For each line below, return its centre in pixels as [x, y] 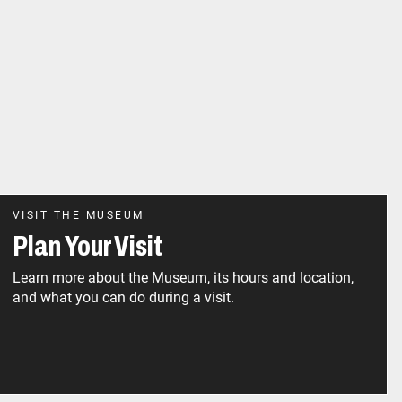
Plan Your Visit [87, 246]
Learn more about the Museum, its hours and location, [183, 277]
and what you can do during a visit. [123, 297]
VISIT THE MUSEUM [78, 215]
